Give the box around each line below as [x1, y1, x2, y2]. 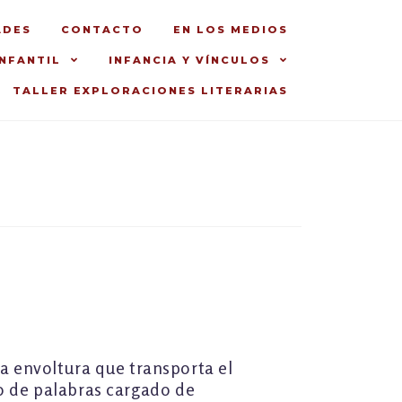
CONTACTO [61, 23, 144, 36]
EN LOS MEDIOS [173, 23, 288, 36]
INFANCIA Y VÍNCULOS [108, 54, 270, 66]
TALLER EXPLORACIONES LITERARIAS [13, 84, 288, 97]
